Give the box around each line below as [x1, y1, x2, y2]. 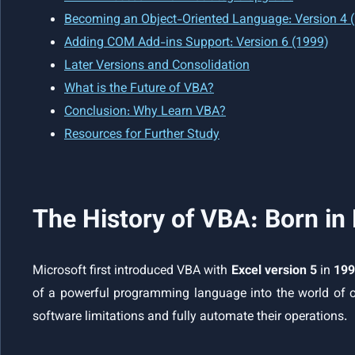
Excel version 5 [231, 261, 317, 282]
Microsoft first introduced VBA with [32, 261, 231, 282]
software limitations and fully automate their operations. [32, 307, 347, 328]
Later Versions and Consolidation [64, 56, 250, 77]
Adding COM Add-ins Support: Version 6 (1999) [64, 33, 328, 54]
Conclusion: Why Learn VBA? [64, 102, 226, 123]
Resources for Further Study [64, 125, 219, 146]
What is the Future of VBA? [64, 79, 214, 100]
